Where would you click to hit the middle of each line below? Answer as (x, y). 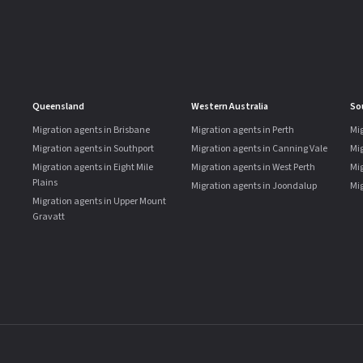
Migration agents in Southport (93, 149)
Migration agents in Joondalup (254, 186)
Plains (45, 183)
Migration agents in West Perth (253, 167)
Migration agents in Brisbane (91, 130)
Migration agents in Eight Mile (93, 167)
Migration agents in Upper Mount (99, 201)
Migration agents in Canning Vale (259, 149)
